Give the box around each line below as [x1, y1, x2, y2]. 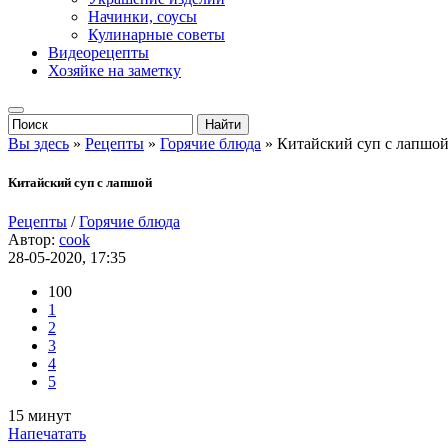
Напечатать [8, 425, 86, 443]
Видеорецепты [48, 44, 149, 61]
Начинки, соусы [88, 8, 197, 25]
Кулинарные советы [88, 26, 225, 43]
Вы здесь [8, 135, 69, 152]
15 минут [8, 407, 71, 425]
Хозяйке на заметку [48, 62, 181, 79]
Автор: [8, 231, 59, 249]
